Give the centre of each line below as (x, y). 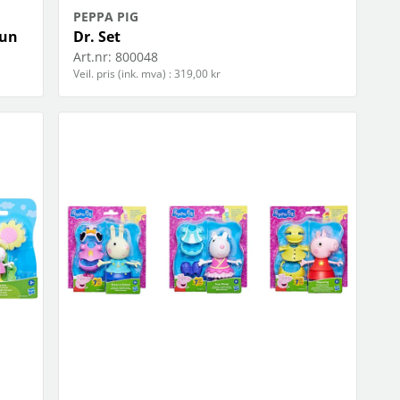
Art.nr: (93, 57)
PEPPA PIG (106, 17)
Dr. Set (97, 37)
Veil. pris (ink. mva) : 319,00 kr (147, 74)
